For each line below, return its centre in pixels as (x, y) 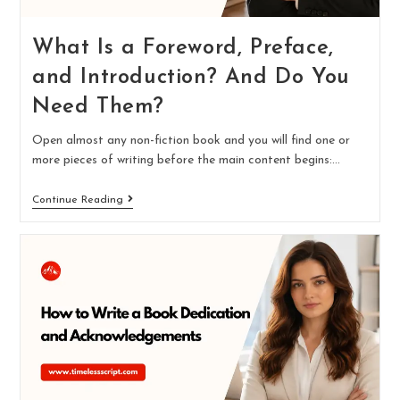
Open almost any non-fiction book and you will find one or (191, 140)
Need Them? (98, 107)
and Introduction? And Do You (191, 77)
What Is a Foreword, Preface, (183, 48)
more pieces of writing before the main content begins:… (186, 160)
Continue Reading (77, 200)
